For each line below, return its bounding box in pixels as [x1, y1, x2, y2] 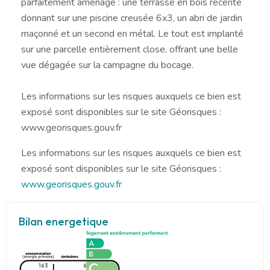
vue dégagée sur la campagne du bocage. [21, 58, 193, 72]
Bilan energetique [19, 214, 108, 228]
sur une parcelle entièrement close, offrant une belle [21, 42, 238, 56]
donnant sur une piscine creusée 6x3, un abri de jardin [21, 11, 242, 25]
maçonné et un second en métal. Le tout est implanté [21, 27, 243, 40]
